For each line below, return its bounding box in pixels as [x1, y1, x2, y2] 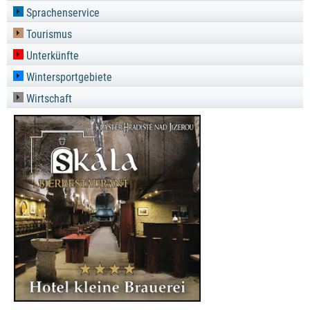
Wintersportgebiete [24, 71, 112, 84]
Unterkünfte [24, 49, 79, 62]
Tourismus [24, 28, 72, 41]
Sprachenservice [24, 6, 100, 19]
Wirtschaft [24, 92, 72, 105]
